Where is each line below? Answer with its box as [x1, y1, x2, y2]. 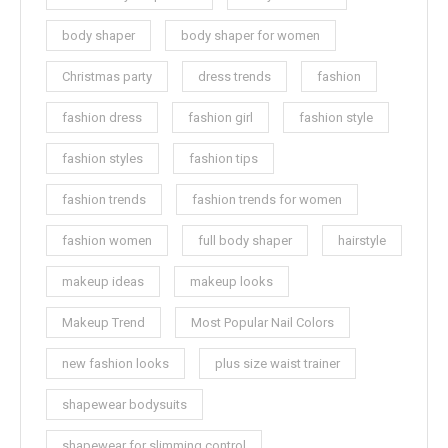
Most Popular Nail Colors [191, 314, 334, 330]
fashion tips [189, 150, 258, 166]
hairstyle [338, 232, 386, 248]
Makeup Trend [62, 314, 145, 330]
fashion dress [62, 109, 142, 125]
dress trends [198, 68, 271, 84]
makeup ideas [62, 273, 144, 289]
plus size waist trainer [215, 355, 340, 371]
